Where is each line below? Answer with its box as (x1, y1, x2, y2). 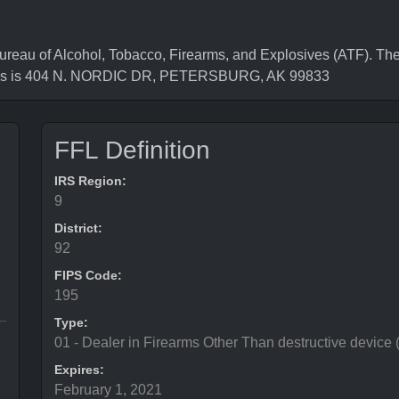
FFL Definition (54, 136, 210, 164)
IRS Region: (54, 174, 126, 188)
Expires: (54, 362, 104, 377)
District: (54, 221, 102, 235)
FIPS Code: (54, 268, 122, 282)
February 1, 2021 (54, 382, 162, 397)
